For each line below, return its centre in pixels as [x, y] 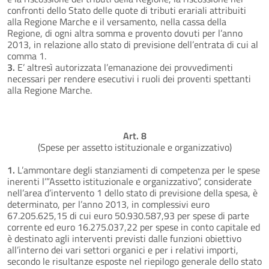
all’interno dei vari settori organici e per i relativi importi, [123, 249]
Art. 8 [134, 135]
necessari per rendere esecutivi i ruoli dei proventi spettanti [129, 78]
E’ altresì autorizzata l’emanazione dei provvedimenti [125, 67]
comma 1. [27, 56]
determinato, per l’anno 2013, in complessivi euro [108, 204]
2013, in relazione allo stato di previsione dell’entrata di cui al [133, 44]
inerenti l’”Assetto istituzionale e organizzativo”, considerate [129, 181]
